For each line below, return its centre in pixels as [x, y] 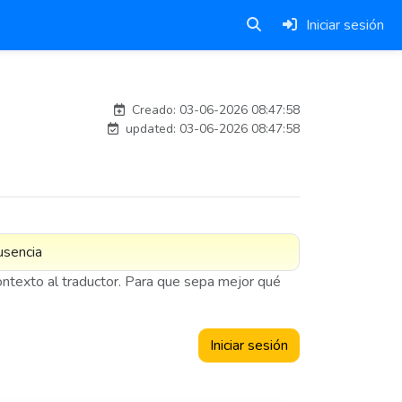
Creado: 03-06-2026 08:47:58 [214, 110]
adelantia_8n [258, 83]
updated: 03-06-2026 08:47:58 [211, 129]
